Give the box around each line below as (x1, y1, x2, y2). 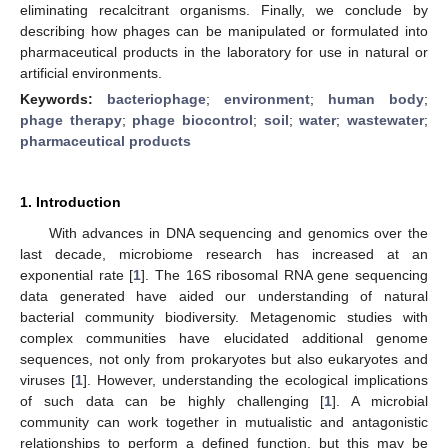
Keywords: (20, 90, 107, 107)
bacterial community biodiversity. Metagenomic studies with (20, 308, 428, 325)
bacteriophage (107, 90, 206, 107)
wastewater (347, 111, 425, 128)
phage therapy (20, 111, 122, 128)
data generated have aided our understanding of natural (20, 287, 428, 304)
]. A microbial (332, 392, 429, 409)
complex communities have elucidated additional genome (20, 329, 428, 346)
